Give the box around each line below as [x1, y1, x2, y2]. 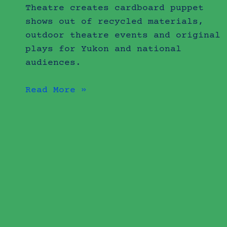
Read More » [25, 85, 87, 95]
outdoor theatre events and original [25, 30, 221, 41]
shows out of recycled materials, [25, 16, 204, 27]
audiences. [25, 57, 82, 68]
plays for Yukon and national [25, 44, 182, 54]
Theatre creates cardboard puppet [25, 3, 204, 13]
